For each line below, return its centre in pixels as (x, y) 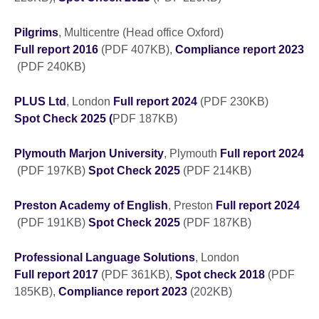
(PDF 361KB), (137, 274)
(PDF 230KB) (234, 101)
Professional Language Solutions (105, 257)
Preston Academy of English (91, 205)
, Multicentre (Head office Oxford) (142, 32)
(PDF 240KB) (51, 66)
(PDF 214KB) (216, 170)
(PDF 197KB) (51, 170)
